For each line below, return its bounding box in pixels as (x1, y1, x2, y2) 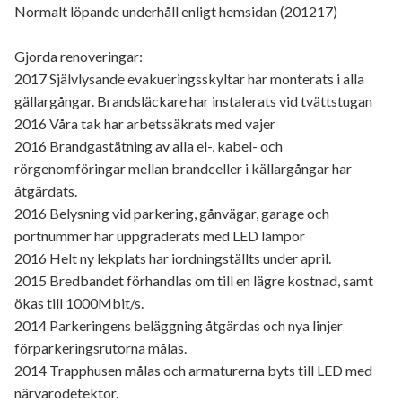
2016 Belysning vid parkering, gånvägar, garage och (14, 205, 329, 223)
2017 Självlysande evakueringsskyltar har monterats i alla (14, 70, 364, 88)
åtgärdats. (14, 182, 77, 200)
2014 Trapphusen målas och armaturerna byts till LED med (14, 362, 372, 380)
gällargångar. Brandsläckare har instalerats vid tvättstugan (14, 92, 372, 110)
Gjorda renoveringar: (14, 48, 143, 66)
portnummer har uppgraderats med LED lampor (14, 227, 305, 245)
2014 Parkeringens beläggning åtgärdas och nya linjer (14, 317, 343, 335)
